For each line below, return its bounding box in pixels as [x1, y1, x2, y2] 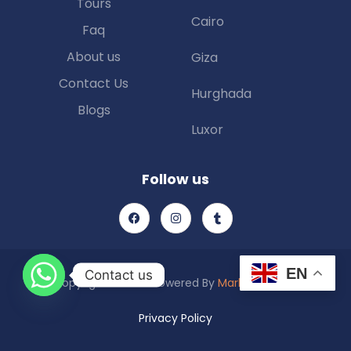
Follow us [142, 169, 209, 190]
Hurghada [191, 85, 251, 103]
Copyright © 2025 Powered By [52, 274, 218, 291]
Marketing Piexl [217, 274, 299, 291]
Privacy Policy [139, 309, 212, 326]
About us [67, 48, 121, 67]
